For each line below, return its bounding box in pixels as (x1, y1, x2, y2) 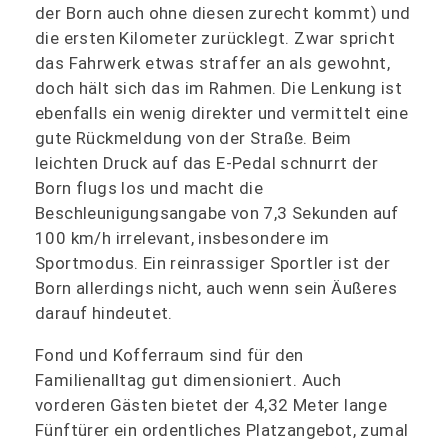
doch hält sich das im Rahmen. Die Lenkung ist (35, 78, 402, 99)
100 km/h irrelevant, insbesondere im (35, 228, 330, 249)
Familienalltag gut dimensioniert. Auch (35, 370, 342, 391)
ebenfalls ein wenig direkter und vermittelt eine (35, 103, 409, 124)
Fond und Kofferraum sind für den (35, 345, 304, 366)
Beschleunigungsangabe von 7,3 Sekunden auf (35, 203, 399, 224)
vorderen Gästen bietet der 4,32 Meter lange (35, 395, 388, 416)
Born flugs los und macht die (35, 178, 264, 199)
